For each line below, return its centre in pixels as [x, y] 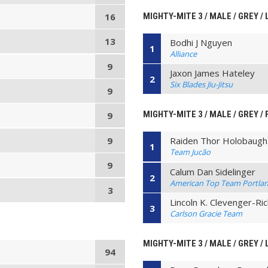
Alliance [184, 54]
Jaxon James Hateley [213, 73]
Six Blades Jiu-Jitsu [202, 85]
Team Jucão [191, 152]
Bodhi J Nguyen [201, 42]
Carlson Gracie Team [206, 213]
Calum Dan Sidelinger [213, 171]
